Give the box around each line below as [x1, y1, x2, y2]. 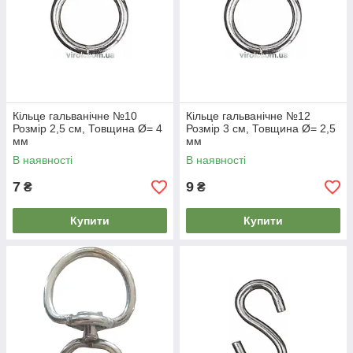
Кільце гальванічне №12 [186, 110, 310, 123]
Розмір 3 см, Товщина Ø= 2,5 [186, 122, 336, 136]
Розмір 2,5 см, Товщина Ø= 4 [13, 122, 162, 136]
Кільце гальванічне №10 [13, 110, 137, 123]
